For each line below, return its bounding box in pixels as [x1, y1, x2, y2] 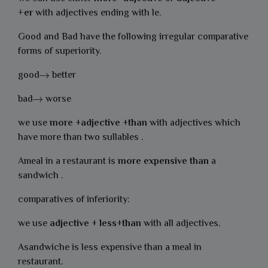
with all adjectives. [141, 217, 221, 232]
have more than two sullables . [18, 130, 144, 145]
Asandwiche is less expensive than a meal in [18, 240, 202, 255]
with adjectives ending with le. [33, 6, 162, 21]
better [50, 68, 78, 83]
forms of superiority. [18, 44, 102, 59]
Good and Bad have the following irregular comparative [18, 30, 248, 45]
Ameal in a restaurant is [18, 154, 118, 169]
